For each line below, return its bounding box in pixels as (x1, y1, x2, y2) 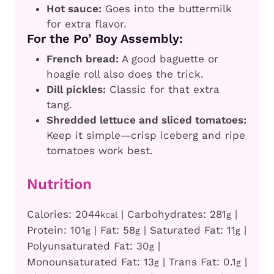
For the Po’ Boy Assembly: (27, 31, 183, 46)
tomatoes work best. (46, 144, 153, 157)
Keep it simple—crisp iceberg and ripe (46, 129, 245, 142)
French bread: (46, 53, 119, 65)
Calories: (27, 207, 75, 220)
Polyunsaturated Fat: (27, 239, 136, 252)
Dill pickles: (46, 83, 106, 96)
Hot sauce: (46, 2, 102, 15)
